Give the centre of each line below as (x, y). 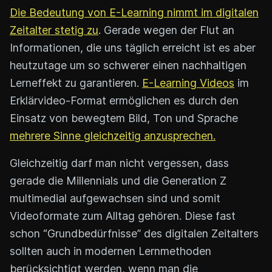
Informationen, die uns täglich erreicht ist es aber (133, 47)
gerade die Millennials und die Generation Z (118, 180)
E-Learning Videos (188, 83)
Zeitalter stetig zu (54, 30)
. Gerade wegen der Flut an (166, 30)
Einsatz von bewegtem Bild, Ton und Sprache (124, 118)
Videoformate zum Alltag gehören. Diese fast (123, 216)
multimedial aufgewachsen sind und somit (115, 198)
